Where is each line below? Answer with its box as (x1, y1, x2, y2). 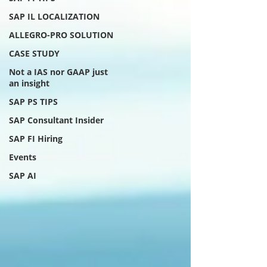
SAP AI (9, 170, 36, 181)
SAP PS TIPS (9, 96, 58, 107)
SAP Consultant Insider (9, 114, 104, 126)
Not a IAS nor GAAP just (9, 66, 108, 77)
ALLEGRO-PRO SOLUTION (9, 29, 113, 41)
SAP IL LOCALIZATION (9, 11, 100, 22)
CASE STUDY (9, 48, 60, 59)
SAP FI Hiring (9, 133, 63, 144)
